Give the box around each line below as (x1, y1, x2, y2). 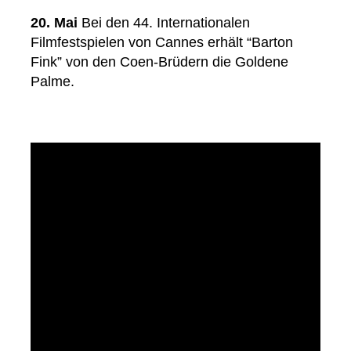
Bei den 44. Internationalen (78, 15, 250, 31)
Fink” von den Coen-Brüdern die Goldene (31, 54, 288, 71)
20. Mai (31, 15, 78, 31)
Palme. (31, 74, 74, 90)
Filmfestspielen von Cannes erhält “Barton (31, 34, 293, 51)
